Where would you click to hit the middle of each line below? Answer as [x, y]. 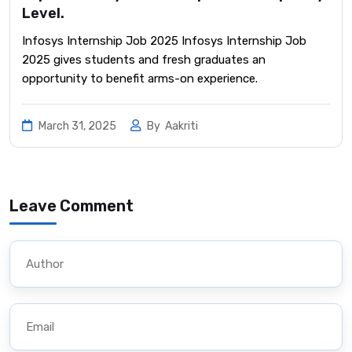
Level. [43, 14]
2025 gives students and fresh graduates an [144, 60]
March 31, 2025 [77, 126]
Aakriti [181, 126]
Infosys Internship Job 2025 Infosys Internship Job [164, 41]
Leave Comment [71, 206]
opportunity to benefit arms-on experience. [140, 79]
